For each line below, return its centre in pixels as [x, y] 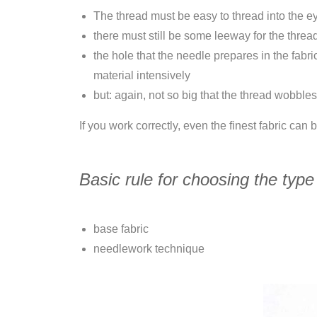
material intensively [142, 75]
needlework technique [149, 249]
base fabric [121, 229]
